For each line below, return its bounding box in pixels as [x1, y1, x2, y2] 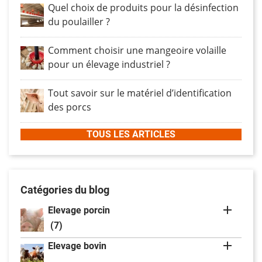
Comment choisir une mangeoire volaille [48, 43, 226, 57]
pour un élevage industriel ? [48, 57, 170, 71]
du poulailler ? [48, 15, 110, 28]
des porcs [48, 100, 91, 113]
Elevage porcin [48, 204, 110, 216]
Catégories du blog [20, 183, 109, 196]
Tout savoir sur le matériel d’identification [48, 86, 232, 99]
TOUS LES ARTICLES [87, 128, 175, 140]
